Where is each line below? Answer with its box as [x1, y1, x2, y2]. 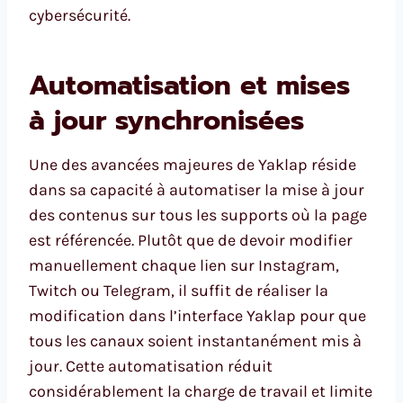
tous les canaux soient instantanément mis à [29, 331, 362, 352]
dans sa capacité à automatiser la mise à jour [29, 180, 364, 201]
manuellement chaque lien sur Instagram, [29, 255, 339, 276]
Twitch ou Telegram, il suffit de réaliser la [29, 281, 328, 301]
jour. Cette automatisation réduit [29, 356, 273, 377]
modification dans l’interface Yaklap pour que [29, 306, 366, 327]
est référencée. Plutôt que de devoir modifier [29, 230, 353, 251]
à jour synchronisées [29, 100, 304, 142]
